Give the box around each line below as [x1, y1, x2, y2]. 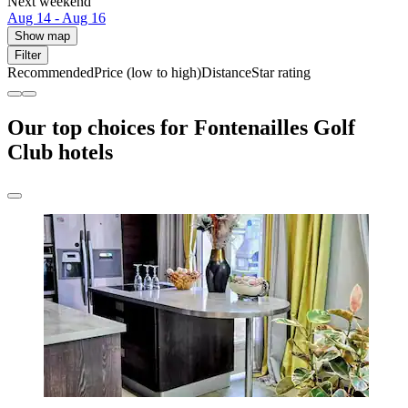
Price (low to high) [94, 65, 201, 81]
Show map [15, 29, 70, 44]
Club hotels [7, 140, 113, 165]
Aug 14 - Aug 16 [7, 10, 106, 26]
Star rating [251, 65, 311, 81]
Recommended [7, 65, 94, 81]
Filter [15, 48, 41, 63]
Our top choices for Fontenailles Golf [7, 116, 355, 140]
